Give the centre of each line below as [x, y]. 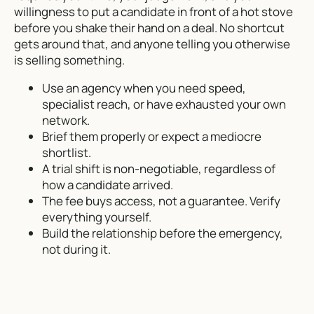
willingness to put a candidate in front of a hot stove [153, 11]
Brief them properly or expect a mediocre [152, 136]
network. [66, 120]
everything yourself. [97, 217]
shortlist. [67, 152]
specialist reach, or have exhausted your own [164, 104]
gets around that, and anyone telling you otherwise [152, 43]
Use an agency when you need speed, [144, 88]
